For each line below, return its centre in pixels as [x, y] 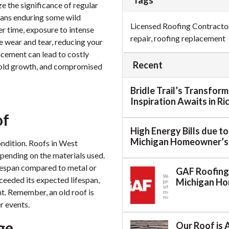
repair [141, 38]
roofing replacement [190, 38]
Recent [148, 65]
